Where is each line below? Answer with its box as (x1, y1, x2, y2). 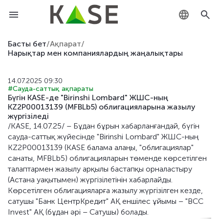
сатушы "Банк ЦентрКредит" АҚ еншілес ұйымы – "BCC (8, 197, 203, 206)
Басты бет (8, 39, 46, 48)
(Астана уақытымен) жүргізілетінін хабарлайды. (8, 175, 173, 184)
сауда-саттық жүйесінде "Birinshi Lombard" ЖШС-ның (8, 132, 198, 141)
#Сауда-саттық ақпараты (8, 85, 93, 93)
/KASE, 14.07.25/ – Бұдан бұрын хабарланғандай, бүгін (8, 121, 199, 131)
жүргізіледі (8, 111, 49, 121)
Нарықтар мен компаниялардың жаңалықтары (8, 48, 183, 58)
